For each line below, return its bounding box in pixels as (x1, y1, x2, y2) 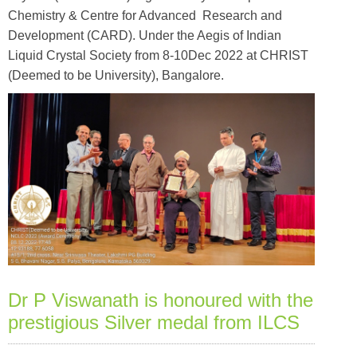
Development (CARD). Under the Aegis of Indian (8, 28, 281, 42)
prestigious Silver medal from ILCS (8, 312, 300, 334)
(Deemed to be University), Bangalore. (8, 68, 224, 82)
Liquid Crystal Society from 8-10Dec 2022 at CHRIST (8, 48, 308, 62)
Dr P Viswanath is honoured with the (8, 289, 313, 312)
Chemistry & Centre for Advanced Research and (8, 8, 282, 22)
